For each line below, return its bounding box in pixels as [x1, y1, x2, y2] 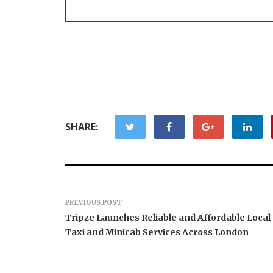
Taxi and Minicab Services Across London [65, 226, 249, 238]
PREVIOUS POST [65, 197, 122, 207]
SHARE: [65, 119, 98, 133]
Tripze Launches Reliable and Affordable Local [65, 211, 271, 223]
